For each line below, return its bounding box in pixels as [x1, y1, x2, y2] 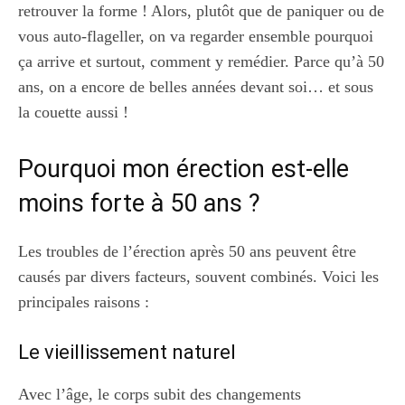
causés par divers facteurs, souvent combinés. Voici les [18, 267, 379, 286]
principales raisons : [18, 292, 149, 311]
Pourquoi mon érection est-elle [18, 154, 349, 184]
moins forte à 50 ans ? [18, 188, 260, 218]
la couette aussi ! [18, 102, 128, 121]
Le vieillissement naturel [18, 340, 236, 363]
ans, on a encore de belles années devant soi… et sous [18, 77, 373, 96]
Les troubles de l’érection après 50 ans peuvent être [18, 241, 356, 260]
